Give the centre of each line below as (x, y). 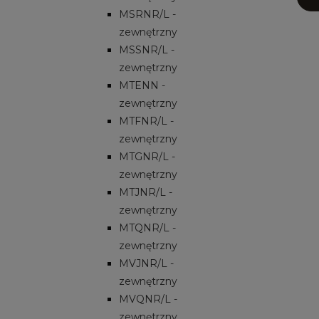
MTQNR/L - (147, 228)
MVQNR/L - (148, 299)
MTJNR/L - (146, 192)
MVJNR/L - (146, 263)
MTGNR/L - (147, 156)
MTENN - (142, 85)
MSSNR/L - (147, 49)
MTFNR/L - (146, 121)
